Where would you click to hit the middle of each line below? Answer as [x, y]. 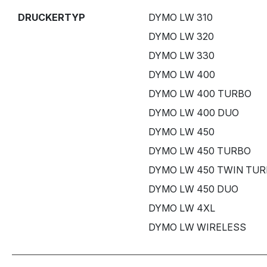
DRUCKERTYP [52, 17]
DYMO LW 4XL [181, 208]
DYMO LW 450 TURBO [199, 150]
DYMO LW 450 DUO [193, 189]
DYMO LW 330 [181, 55]
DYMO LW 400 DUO [193, 112]
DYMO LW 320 [181, 36]
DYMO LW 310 [180, 17]
